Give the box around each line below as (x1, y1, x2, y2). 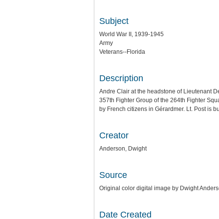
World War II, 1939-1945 (99, 31, 164, 38)
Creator (99, 131, 129, 140)
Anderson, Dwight (99, 145, 147, 152)
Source (99, 170, 127, 180)
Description (99, 73, 143, 83)
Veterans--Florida (99, 48, 145, 55)
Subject (99, 16, 129, 26)
